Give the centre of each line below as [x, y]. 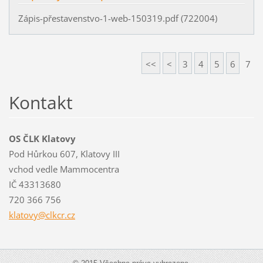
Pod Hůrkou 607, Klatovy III [64, 154]
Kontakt [41, 103]
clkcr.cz [60, 215]
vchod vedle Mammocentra [64, 169]
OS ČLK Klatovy [42, 139]
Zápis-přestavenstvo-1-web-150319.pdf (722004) [120, 18]
